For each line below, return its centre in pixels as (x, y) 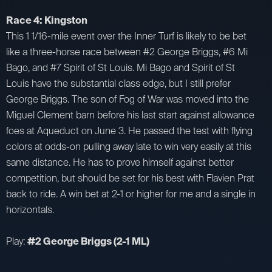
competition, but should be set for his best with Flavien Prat (130, 178)
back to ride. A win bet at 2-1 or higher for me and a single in (131, 194)
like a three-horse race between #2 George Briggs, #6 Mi (127, 52)
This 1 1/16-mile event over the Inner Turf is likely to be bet (126, 36)
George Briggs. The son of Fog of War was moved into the (127, 100)
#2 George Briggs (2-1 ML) (88, 242)
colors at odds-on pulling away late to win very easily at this (129, 147)
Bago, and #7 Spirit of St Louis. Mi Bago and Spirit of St (121, 68)
